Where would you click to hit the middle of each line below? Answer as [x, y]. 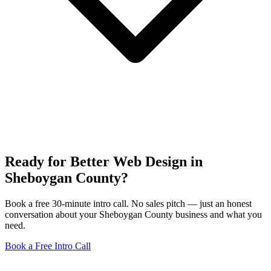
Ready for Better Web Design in [104, 162]
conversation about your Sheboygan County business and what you [133, 214]
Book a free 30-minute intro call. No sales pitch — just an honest [128, 204]
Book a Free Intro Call [48, 246]
